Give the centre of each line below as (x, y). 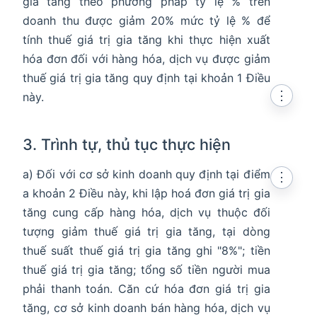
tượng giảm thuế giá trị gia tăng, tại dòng (146, 232)
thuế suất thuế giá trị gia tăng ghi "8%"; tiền (146, 251)
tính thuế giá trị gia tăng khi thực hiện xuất (146, 40)
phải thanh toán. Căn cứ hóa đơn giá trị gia (146, 289)
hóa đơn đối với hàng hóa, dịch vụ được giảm (146, 59)
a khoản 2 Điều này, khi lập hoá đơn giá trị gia (146, 194)
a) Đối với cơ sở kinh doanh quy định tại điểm (146, 174)
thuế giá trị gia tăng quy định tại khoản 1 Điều (146, 78)
